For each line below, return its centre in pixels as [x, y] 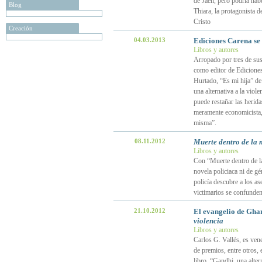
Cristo [202, 22]
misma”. [205, 123]
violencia [208, 221]
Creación [21, 28]
